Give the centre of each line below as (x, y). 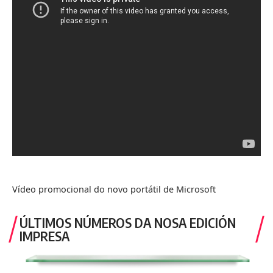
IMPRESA (44, 236)
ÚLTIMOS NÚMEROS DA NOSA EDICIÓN (128, 223)
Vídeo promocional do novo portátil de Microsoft (114, 190)
